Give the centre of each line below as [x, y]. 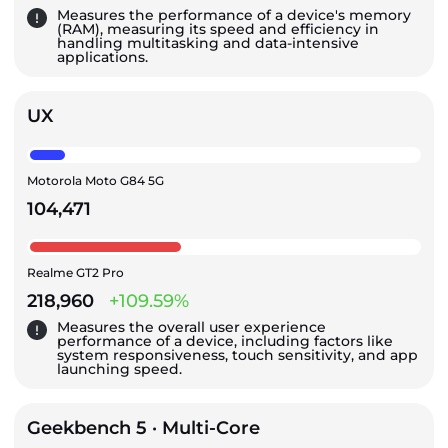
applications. [102, 56]
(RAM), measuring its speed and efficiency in [218, 28]
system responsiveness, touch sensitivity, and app [237, 354]
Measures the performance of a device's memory [234, 14]
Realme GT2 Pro [75, 272]
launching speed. [119, 368]
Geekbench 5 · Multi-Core [143, 427]
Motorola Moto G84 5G [95, 180]
